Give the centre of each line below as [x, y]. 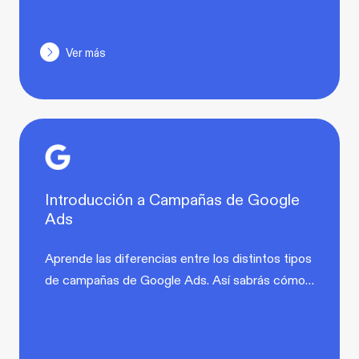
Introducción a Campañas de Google [172, 199]
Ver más [86, 52]
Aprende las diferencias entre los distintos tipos [178, 258]
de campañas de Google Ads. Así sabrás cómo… [179, 280]
